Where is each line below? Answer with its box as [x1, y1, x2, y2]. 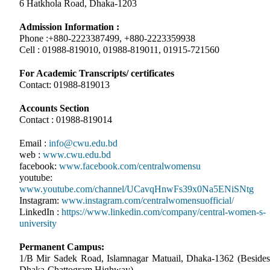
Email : [19, 137, 49, 148]
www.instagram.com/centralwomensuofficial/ [61, 195, 234, 206]
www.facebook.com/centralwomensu [58, 160, 201, 171]
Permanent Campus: [19, 241, 104, 252]
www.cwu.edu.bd [42, 149, 111, 160]
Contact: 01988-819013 [19, 79, 110, 90]
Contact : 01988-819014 [19, 114, 112, 125]
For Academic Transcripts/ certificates [19, 67, 174, 78]
